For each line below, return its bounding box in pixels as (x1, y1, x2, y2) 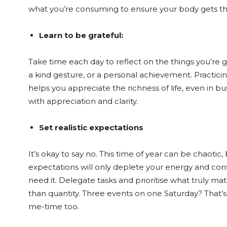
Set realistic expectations (39, 123, 143, 132)
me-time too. (28, 202, 79, 211)
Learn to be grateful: (39, 30, 123, 40)
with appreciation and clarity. (28, 96, 138, 106)
